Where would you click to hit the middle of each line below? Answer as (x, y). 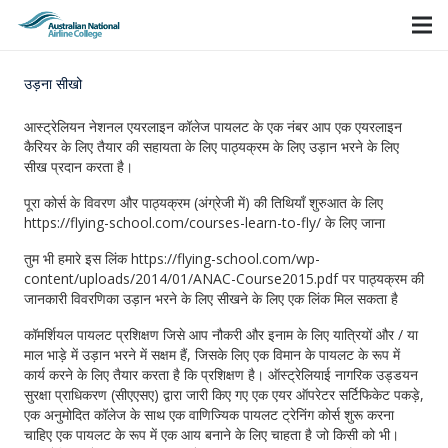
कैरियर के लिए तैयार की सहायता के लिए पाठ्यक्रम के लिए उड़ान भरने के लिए (211, 146)
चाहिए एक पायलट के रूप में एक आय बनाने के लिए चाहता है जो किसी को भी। (211, 434)
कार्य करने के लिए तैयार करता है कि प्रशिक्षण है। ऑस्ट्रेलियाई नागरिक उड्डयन (221, 374)
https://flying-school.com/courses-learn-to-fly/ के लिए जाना (204, 222)
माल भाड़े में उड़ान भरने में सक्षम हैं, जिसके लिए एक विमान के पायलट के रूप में (212, 354)
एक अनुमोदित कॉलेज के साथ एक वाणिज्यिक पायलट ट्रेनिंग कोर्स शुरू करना (209, 414)
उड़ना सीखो (53, 83)
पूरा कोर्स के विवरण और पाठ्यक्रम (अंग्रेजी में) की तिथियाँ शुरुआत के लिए (203, 202)
